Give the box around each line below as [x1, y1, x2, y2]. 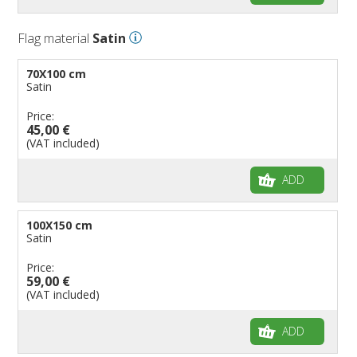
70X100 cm [26, 65, 87, 81]
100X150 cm [26, 217, 93, 233]
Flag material [18, 29, 93, 47]
